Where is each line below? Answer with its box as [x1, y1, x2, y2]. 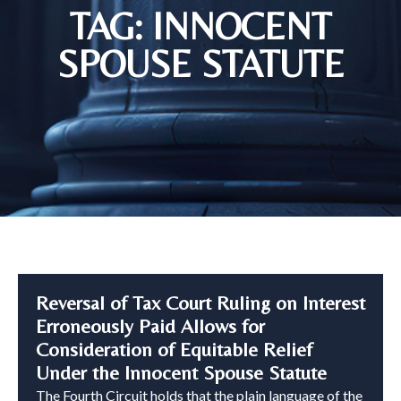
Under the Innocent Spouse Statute [36, 362, 327, 385]
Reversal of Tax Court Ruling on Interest [36, 292, 365, 315]
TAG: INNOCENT [70, 4, 331, 48]
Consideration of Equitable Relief [36, 338, 312, 362]
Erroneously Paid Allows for [36, 315, 265, 338]
